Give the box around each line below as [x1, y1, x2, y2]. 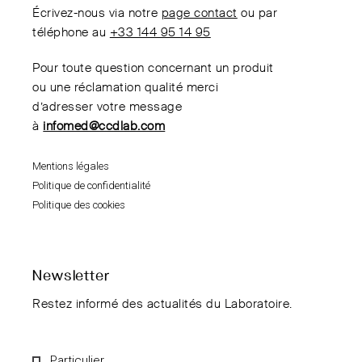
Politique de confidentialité [32, 179, 151, 192]
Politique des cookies [32, 199, 126, 212]
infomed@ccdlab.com [43, 120, 166, 133]
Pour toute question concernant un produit [32, 62, 274, 75]
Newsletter [32, 266, 111, 284]
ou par [237, 7, 278, 20]
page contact [161, 7, 238, 20]
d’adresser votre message [32, 101, 183, 114]
